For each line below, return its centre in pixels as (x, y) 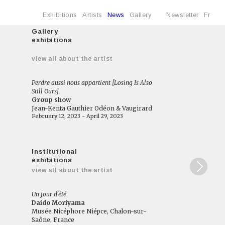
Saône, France (53, 220)
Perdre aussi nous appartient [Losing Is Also (92, 83)
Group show (51, 100)
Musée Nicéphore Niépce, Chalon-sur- (89, 211)
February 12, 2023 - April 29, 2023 (78, 116)
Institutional (54, 151)
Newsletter (183, 15)
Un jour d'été (49, 194)
